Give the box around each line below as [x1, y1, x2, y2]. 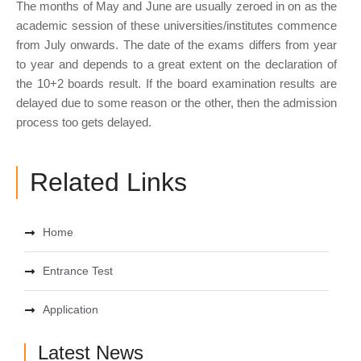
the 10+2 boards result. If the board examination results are [16, 76, 337, 90]
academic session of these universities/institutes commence [16, 18, 337, 32]
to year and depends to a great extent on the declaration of [16, 56, 337, 71]
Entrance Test [42, 264, 113, 278]
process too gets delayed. [16, 114, 151, 129]
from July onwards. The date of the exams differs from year [16, 37, 337, 52]
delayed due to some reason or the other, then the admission [16, 95, 337, 110]
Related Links [30, 168, 187, 197]
